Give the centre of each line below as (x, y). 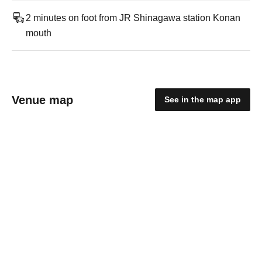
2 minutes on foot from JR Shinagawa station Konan (133, 18)
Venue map (42, 100)
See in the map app (203, 99)
